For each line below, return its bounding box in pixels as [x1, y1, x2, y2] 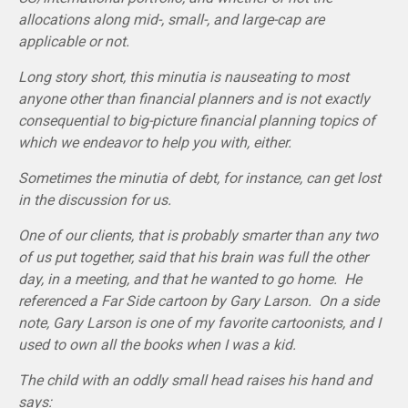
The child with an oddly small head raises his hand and [18, 371, 372, 389]
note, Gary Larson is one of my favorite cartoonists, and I [18, 313, 381, 331]
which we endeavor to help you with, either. [18, 133, 291, 151]
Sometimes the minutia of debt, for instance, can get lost [18, 168, 381, 187]
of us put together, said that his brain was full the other [18, 248, 368, 266]
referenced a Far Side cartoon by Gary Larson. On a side [18, 291, 379, 310]
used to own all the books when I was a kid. [18, 335, 300, 353]
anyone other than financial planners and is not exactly [18, 89, 370, 107]
